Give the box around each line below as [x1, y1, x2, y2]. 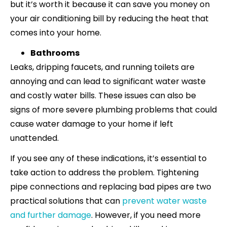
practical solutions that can [10, 195, 122, 207]
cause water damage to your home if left [10, 118, 173, 130]
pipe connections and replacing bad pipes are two [10, 180, 211, 193]
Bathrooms [30, 47, 80, 59]
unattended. [10, 132, 59, 144]
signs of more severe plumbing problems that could [10, 103, 217, 116]
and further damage [10, 209, 91, 221]
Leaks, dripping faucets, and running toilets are [10, 61, 195, 73]
